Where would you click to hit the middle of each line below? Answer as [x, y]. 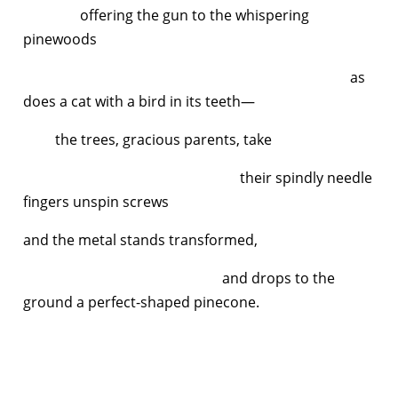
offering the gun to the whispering [166, 15]
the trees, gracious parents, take [147, 139]
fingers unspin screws [98, 201]
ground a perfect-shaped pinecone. [141, 302]
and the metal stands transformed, [140, 239]
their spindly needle [198, 177]
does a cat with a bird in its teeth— [139, 101]
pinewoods [60, 39]
